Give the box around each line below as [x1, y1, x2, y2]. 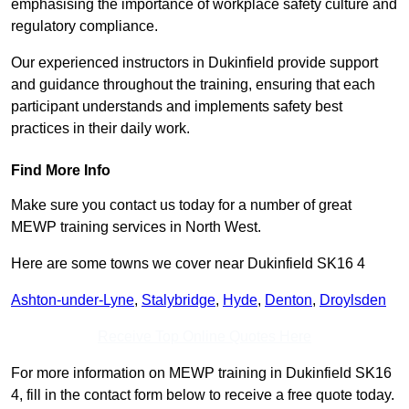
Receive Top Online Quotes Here [98, 329, 311, 345]
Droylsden [320, 292, 386, 309]
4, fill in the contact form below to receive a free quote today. [11, 387, 394, 404]
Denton [265, 292, 312, 309]
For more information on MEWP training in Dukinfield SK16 [11, 365, 392, 382]
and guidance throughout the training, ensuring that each [11, 77, 375, 93]
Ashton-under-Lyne [11, 292, 134, 309]
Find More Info [11, 163, 110, 179]
